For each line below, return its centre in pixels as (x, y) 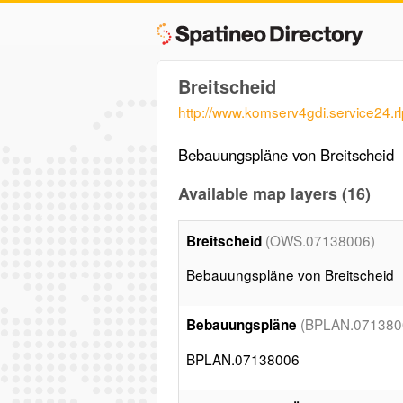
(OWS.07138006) (320, 241)
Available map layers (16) (274, 193)
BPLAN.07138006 (242, 358)
